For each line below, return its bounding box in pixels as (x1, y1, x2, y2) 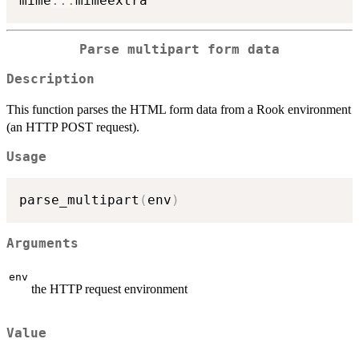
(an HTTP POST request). (6, 119, 139, 134)
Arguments (6, 236, 79, 251)
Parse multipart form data (79, 42, 280, 58)
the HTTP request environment (31, 281, 188, 296)
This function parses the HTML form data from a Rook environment (6, 102, 351, 116)
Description (6, 71, 95, 87)
